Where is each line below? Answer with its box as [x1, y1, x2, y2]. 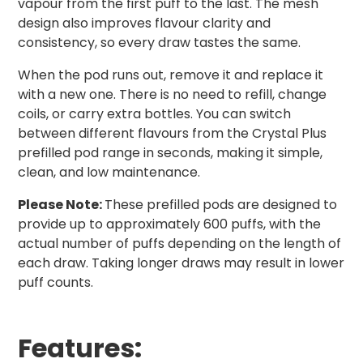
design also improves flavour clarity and [18, 14, 271, 33]
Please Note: [18, 195, 105, 215]
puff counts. [18, 273, 93, 293]
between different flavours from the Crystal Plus [18, 124, 327, 143]
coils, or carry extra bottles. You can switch [18, 105, 291, 124]
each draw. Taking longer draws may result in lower [18, 254, 344, 273]
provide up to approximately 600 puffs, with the [18, 215, 321, 234]
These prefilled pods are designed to [105, 195, 337, 215]
